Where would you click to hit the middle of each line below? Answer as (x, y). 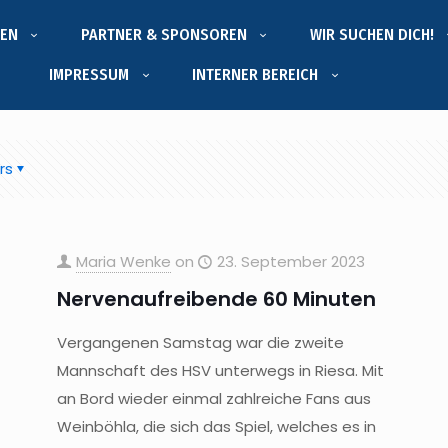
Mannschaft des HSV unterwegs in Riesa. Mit (220, 370)
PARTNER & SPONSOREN (163, 34)
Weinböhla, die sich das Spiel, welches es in (216, 426)
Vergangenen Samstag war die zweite (200, 342)
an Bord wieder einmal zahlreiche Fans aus (213, 398)
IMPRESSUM (89, 74)
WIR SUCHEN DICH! (371, 34)
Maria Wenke (123, 261)
